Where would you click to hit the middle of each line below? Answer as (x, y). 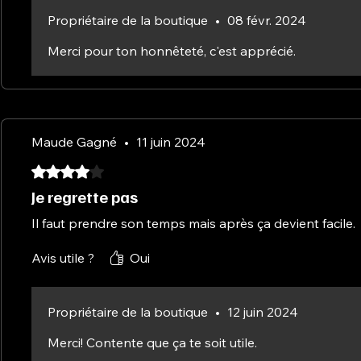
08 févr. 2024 (267, 20)
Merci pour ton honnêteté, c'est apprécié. (172, 50)
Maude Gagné (74, 141)
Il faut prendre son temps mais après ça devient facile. (193, 223)
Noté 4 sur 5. (67, 169)
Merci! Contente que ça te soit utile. (152, 342)
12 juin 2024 (263, 311)
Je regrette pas (85, 196)
